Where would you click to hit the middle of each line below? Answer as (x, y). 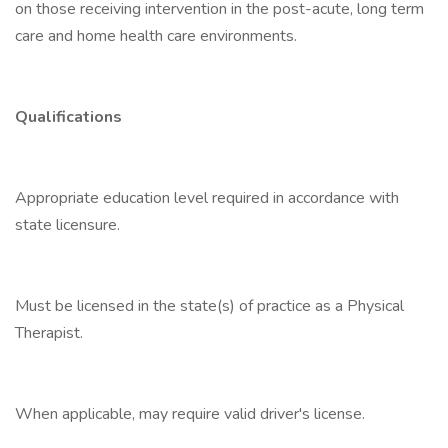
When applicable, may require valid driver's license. (190, 414)
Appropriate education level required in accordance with (207, 198)
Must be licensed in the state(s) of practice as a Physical (209, 306)
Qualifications (68, 117)
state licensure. (67, 225)
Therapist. (49, 333)
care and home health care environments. (156, 36)
